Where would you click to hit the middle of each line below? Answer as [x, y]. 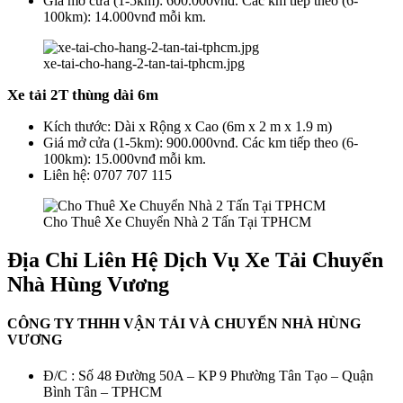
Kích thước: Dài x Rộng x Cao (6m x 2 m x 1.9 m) [188, 127]
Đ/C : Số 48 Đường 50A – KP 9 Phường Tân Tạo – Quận [208, 375]
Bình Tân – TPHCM [103, 391]
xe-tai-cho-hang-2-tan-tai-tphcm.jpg [144, 64]
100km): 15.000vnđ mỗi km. [125, 159]
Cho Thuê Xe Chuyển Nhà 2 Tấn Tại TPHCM [177, 222]
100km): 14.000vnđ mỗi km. [125, 17]
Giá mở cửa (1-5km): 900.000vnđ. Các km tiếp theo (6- [201, 143]
